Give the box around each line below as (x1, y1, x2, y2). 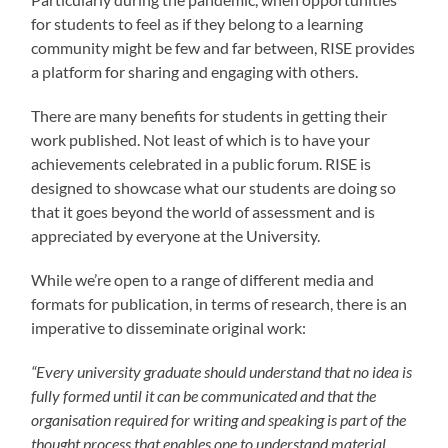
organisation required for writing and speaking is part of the (31, 410, 407, 430)
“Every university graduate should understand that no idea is (31, 362, 413, 382)
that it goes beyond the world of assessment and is (31, 202, 376, 222)
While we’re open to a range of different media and (31, 270, 375, 290)
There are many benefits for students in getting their (31, 106, 388, 126)
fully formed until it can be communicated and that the (31, 386, 377, 406)
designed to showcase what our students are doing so (31, 178, 397, 198)
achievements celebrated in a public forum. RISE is (31, 154, 372, 174)
